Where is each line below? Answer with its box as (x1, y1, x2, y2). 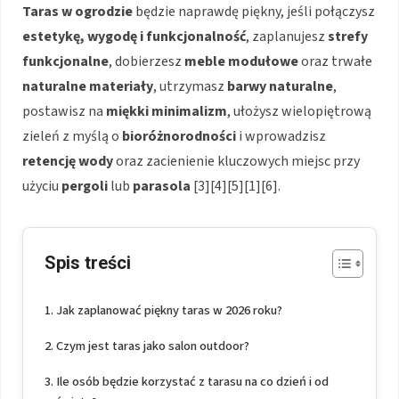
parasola (133, 175, 191, 196)
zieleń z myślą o (22, 126, 122, 146)
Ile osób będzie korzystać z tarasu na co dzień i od (55, 371, 329, 391)
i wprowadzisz (236, 126, 326, 146)
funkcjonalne (22, 51, 109, 71)
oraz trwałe (298, 51, 372, 71)
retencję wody (22, 151, 113, 171)
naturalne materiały (22, 76, 153, 96)
